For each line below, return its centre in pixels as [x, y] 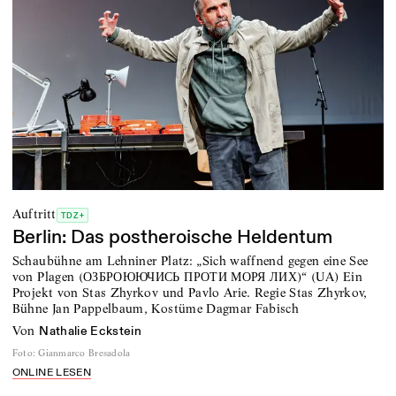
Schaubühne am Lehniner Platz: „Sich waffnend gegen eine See [190, 260]
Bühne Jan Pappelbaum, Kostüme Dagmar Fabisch [156, 308]
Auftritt [34, 214]
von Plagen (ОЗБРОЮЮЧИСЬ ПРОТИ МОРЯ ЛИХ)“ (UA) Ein [187, 276]
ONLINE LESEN [51, 372]
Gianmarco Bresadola [84, 353]
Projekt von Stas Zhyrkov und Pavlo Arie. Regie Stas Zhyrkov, [190, 292]
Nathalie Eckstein [91, 331]
